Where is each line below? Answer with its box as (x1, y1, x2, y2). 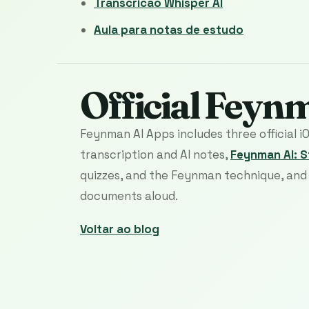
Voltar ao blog (80, 221, 159, 237)
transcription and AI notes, (80, 146, 230, 162)
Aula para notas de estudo (94, 21, 243, 37)
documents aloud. (80, 188, 178, 203)
